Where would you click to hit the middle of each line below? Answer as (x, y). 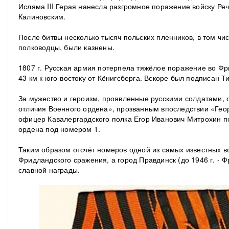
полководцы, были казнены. (66, 47)
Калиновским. (42, 16)
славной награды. (49, 170)
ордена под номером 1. (60, 129)
